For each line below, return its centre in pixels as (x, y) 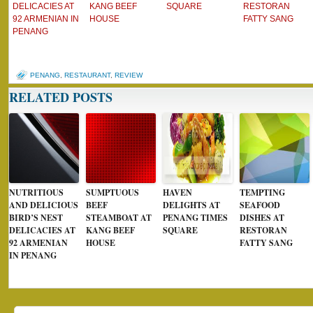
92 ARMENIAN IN (46, 19)
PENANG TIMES (195, 218)
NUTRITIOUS (36, 192)
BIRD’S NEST (36, 218)
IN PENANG (33, 255)
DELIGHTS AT (191, 205)
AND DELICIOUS (44, 205)
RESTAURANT (87, 75)
